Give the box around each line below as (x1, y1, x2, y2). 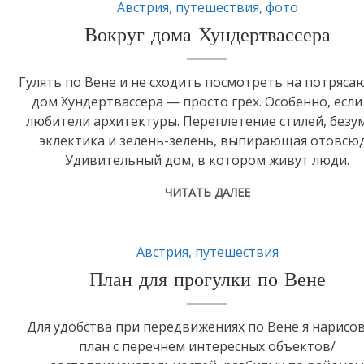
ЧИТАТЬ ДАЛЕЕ (164, 184, 250, 201)
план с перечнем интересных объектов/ (79, 337, 336, 356)
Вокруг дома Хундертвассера (84, 27, 331, 47)
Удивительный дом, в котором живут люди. (65, 151, 350, 170)
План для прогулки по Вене (89, 271, 326, 292)
